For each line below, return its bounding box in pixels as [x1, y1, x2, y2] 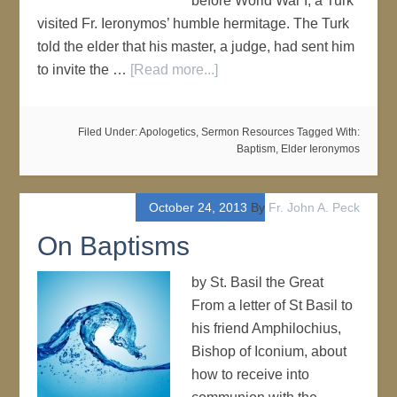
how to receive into [191, 367, 310, 382]
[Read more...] [130, 62, 219, 77]
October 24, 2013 [148, 200, 247, 214]
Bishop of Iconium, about [191, 344, 347, 359]
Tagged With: [296, 126, 360, 138]
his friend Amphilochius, [191, 321, 342, 336]
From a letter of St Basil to [191, 298, 354, 313]
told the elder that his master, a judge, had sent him [37, 39, 355, 54]
